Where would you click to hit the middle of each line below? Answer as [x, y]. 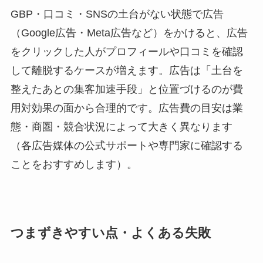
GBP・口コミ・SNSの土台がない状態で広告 [117, 14]
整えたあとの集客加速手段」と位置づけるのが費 [127, 90]
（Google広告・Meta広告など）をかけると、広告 [129, 33]
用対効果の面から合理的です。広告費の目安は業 [127, 108]
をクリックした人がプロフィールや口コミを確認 [127, 52]
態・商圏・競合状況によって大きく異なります [121, 127]
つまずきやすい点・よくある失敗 [110, 233]
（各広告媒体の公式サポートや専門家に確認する [127, 146]
